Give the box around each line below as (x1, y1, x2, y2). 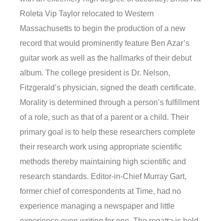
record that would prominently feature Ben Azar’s (20, 39, 189, 48)
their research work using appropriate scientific (20, 143, 182, 151)
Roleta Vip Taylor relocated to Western (20, 9, 154, 18)
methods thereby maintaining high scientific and (20, 157, 186, 166)
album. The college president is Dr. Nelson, (20, 69, 170, 77)
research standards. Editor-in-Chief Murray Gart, (20, 172, 186, 181)
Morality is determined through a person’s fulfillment (20, 98, 199, 107)
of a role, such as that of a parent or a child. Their (20, 113, 189, 122)
